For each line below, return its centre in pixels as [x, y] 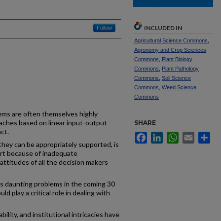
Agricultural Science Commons [171, 40]
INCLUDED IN [163, 28]
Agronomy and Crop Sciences [170, 50]
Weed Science [179, 87]
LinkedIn [176, 136]
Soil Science [176, 78]
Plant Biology [177, 59]
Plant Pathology [180, 69]
